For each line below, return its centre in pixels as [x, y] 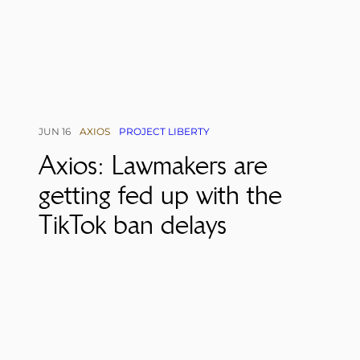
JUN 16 [55, 131]
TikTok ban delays [133, 224]
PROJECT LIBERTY [164, 131]
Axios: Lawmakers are [153, 165]
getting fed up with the [160, 194]
